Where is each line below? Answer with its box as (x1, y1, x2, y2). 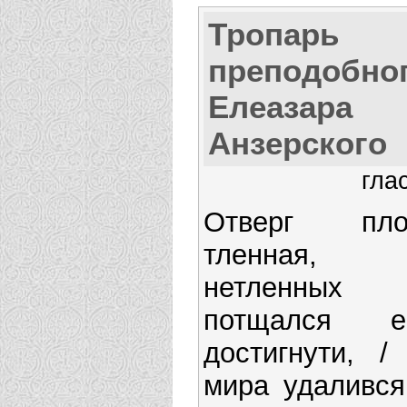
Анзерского (208, 124, 387, 161)
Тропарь (208, 15, 340, 52)
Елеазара (208, 88, 352, 124)
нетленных (203, 272, 342, 304)
